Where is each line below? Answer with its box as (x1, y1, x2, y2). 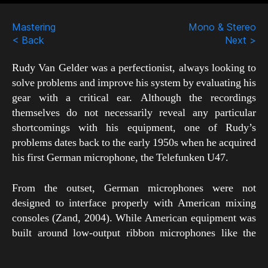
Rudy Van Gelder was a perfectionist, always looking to (12, 61, 256, 75)
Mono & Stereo (188, 21, 256, 33)
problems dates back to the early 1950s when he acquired (12, 136, 256, 150)
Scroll (133, 2, 160, 16)
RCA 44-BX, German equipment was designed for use (12, 241, 256, 255)
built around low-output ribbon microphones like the (12, 226, 256, 240)
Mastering (12, 21, 56, 33)
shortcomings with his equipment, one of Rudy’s (12, 121, 256, 135)
